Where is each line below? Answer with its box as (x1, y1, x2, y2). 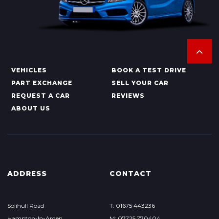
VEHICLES (11, 66, 47, 74)
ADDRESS (7, 169, 47, 178)
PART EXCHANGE (11, 79, 72, 87)
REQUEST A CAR (11, 92, 70, 99)
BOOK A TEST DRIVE (111, 66, 186, 74)
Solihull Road (7, 202, 44, 209)
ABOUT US (11, 105, 50, 112)
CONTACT (109, 169, 152, 178)
